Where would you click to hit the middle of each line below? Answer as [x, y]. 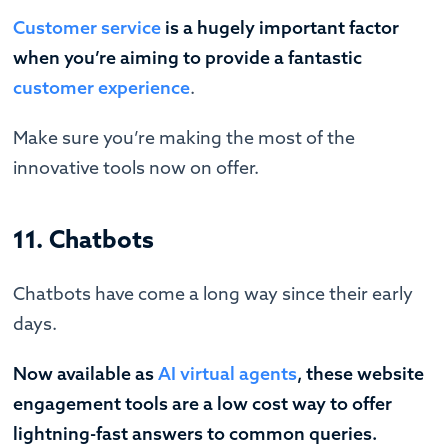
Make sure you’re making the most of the [184, 137]
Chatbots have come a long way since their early [213, 293]
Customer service [87, 27]
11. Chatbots [84, 238]
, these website [361, 373]
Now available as [86, 373]
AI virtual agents [228, 373]
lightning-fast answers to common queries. [195, 433]
